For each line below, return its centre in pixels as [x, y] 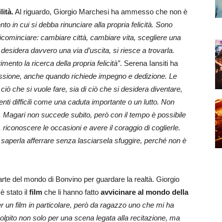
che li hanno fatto [70, 192]
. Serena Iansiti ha [149, 63]
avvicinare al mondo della [143, 192]
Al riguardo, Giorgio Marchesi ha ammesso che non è [100, 12]
